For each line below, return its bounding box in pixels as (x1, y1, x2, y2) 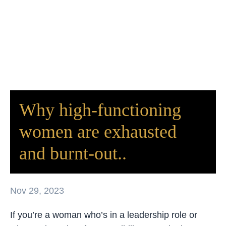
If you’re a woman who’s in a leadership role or (10, 209, 197, 220)
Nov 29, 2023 (10, 185, 64, 196)
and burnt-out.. (19, 143, 127, 163)
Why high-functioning (19, 99, 181, 120)
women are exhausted (19, 121, 177, 142)
